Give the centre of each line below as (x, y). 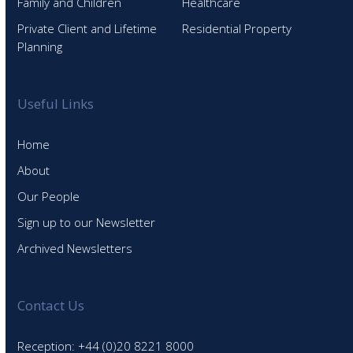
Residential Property (237, 29)
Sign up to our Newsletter (87, 223)
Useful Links (56, 104)
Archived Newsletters (75, 249)
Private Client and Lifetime (87, 29)
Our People (49, 197)
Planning (40, 47)
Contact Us (51, 306)
